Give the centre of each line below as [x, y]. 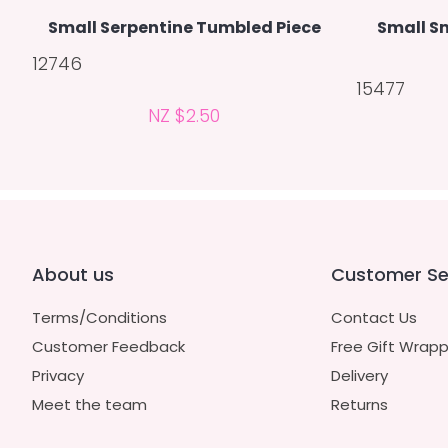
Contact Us [373, 317]
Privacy [58, 375]
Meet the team [89, 404]
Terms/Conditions [99, 317]
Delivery [359, 375]
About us [73, 274]
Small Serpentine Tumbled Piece [184, 28]
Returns [359, 404]
